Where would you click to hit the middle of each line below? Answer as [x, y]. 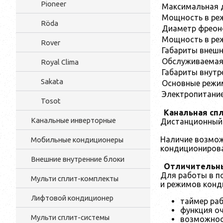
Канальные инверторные [73, 120]
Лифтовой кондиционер [72, 198]
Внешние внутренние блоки [78, 159]
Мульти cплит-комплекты [75, 178]
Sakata [52, 81]
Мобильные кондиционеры [77, 140]
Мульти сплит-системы [70, 217]
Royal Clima [60, 62]
